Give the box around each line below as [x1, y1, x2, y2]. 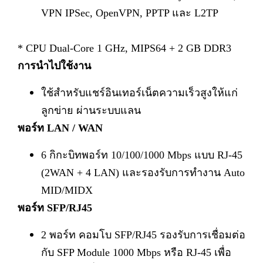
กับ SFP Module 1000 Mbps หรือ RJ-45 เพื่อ [41, 247, 231, 258]
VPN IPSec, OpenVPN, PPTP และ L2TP [41, 7, 218, 19]
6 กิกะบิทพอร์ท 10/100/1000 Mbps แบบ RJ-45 [41, 149, 242, 161]
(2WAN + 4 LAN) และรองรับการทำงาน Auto [41, 167, 245, 178]
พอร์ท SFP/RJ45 [18, 202, 92, 214]
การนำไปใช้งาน [18, 60, 91, 72]
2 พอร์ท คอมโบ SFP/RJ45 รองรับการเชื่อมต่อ [41, 229, 245, 241]
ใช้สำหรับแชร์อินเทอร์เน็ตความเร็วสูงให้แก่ [41, 87, 238, 99]
